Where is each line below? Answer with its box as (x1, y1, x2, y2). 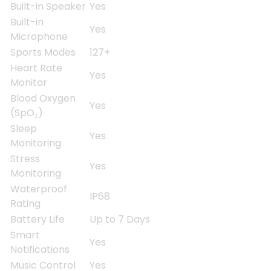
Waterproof (10, 181, 67, 196)
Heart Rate (10, 60, 62, 75)
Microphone (10, 29, 68, 44)
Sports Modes (10, 45, 76, 59)
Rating (10, 196, 41, 211)
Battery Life (10, 212, 65, 226)
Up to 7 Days (90, 212, 150, 226)
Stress (10, 151, 40, 166)
